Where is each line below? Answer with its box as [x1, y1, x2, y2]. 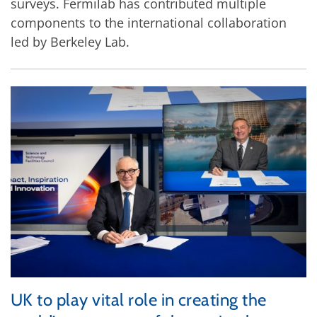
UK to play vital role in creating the [11, 289, 267, 311]
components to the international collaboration [11, 13, 287, 31]
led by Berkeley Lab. [11, 33, 129, 50]
